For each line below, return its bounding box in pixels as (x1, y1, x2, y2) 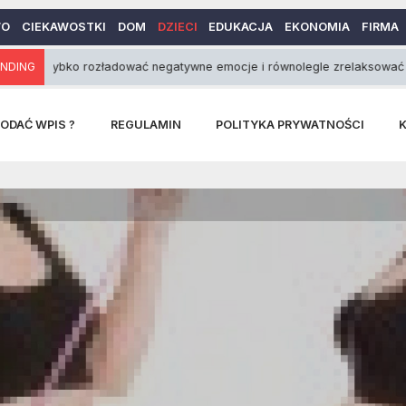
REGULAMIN (110, 118, 181, 131)
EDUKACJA (208, 20, 274, 34)
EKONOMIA (285, 20, 351, 34)
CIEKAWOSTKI (21, 20, 106, 34)
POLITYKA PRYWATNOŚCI (215, 118, 364, 131)
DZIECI (157, 20, 198, 34)
